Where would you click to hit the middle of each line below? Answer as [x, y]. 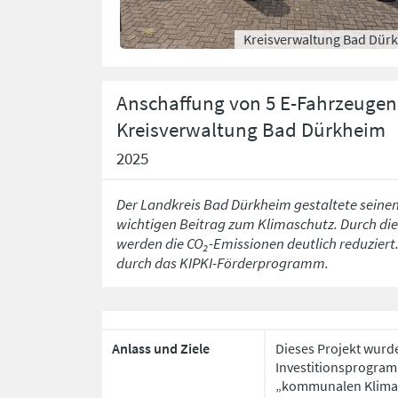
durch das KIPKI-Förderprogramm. [223, 263]
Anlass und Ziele [160, 348]
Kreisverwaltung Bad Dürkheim [251, 130]
